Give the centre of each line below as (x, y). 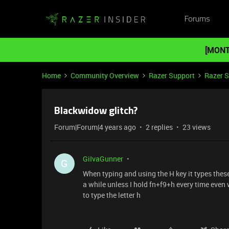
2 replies (159, 127)
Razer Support (172, 75)
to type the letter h (112, 195)
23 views (197, 127)
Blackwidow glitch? (96, 111)
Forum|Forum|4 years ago (95, 127)
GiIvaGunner (103, 159)
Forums (197, 19)
